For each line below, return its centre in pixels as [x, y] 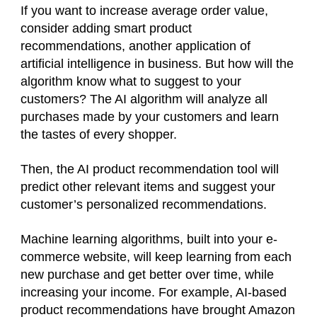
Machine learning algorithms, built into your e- [149, 239]
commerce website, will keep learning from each [156, 257]
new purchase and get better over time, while [147, 274]
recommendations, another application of [136, 46]
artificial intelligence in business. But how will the [157, 63]
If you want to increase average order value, [144, 10]
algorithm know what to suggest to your [131, 81]
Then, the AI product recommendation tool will [150, 169]
